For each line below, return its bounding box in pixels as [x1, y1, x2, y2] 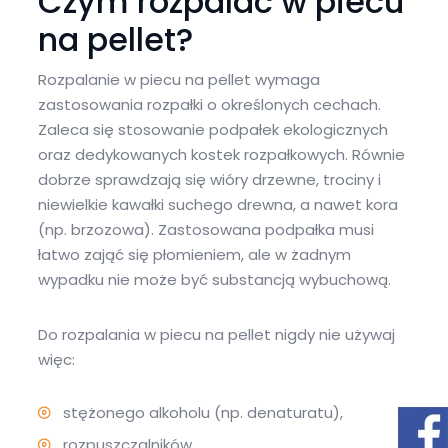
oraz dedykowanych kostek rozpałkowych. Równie [37, 144, 405, 165]
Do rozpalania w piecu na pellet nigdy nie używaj [37, 324, 395, 345]
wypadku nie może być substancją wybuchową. [37, 269, 391, 290]
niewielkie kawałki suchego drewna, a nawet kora [37, 194, 398, 215]
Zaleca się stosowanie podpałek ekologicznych [37, 119, 388, 140]
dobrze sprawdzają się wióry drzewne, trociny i [37, 169, 381, 190]
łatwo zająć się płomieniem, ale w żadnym [37, 244, 351, 265]
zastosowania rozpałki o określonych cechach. [37, 94, 381, 115]
